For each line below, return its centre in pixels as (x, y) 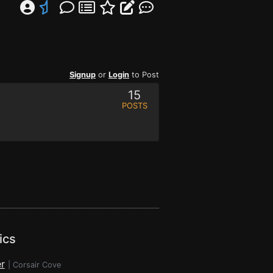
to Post (144, 75)
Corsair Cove (37, 265)
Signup (83, 75)
